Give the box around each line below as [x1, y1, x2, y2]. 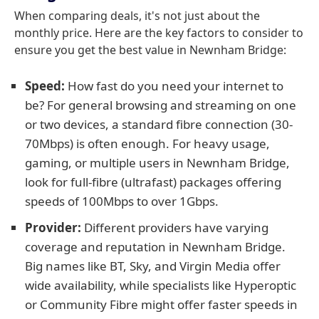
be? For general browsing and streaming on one [25, 97, 296, 113]
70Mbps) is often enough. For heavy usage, [25, 135, 270, 152]
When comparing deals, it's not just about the [14, 8, 260, 23]
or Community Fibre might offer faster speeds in [25, 296, 298, 313]
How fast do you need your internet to [65, 78, 283, 94]
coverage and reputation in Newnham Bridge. [25, 239, 286, 255]
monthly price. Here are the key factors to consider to [14, 25, 303, 41]
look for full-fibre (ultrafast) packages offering [25, 174, 281, 190]
